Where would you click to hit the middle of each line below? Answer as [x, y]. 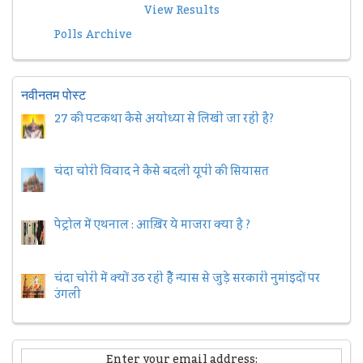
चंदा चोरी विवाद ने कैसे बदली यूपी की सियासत [161, 172]
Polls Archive [93, 34]
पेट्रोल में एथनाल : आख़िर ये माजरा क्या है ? [152, 226]
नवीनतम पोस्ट [53, 94]
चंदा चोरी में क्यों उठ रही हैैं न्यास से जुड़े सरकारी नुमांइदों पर [187, 278]
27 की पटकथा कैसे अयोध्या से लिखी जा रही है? [164, 119]
